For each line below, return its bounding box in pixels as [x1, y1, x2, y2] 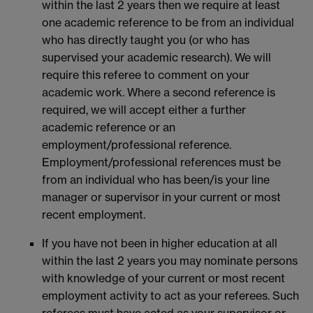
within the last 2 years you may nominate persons [42, 254, 298, 268]
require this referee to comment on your [42, 68, 249, 82]
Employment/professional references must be [42, 155, 281, 170]
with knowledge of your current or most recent [42, 271, 285, 286]
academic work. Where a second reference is [42, 85, 275, 100]
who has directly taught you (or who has [42, 33, 249, 48]
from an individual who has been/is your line [42, 173, 270, 187]
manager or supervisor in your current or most [42, 190, 281, 205]
